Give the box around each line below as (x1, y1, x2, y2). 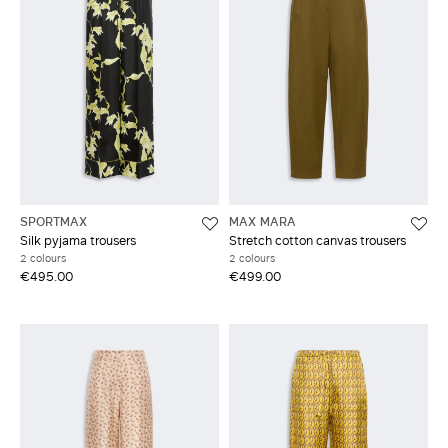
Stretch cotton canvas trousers (229, 230, 406, 249)
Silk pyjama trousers (20, 230, 136, 249)
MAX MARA (229, 211, 296, 230)
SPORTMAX (20, 211, 87, 230)
